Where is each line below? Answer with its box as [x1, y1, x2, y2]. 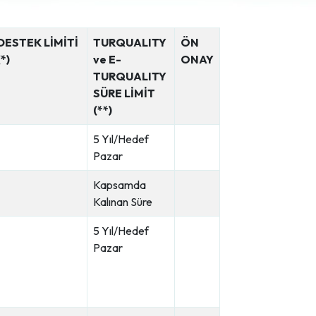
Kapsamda [93, 178, 146, 192]
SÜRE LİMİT [93, 86, 155, 100]
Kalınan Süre [93, 195, 152, 209]
